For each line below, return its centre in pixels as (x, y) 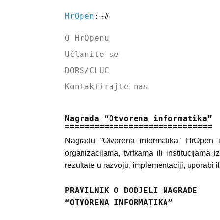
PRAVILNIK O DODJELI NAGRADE (131, 190)
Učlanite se (92, 54)
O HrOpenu (87, 38)
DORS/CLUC (87, 70)
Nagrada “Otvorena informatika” (138, 119)
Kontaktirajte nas (107, 87)
